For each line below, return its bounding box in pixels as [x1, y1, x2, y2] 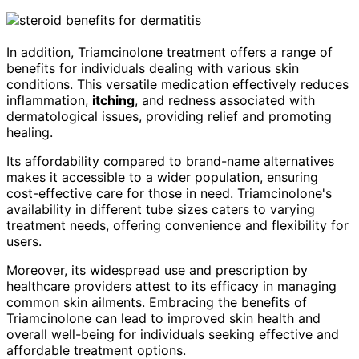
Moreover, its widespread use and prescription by [6, 262, 308, 278]
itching [92, 92, 135, 108]
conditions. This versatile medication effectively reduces [6, 76, 349, 92]
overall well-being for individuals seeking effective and [6, 326, 339, 342]
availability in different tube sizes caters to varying [6, 201, 315, 217]
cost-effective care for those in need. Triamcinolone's [6, 185, 332, 201]
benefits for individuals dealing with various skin [6, 60, 299, 76]
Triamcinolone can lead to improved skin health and [6, 310, 321, 326]
